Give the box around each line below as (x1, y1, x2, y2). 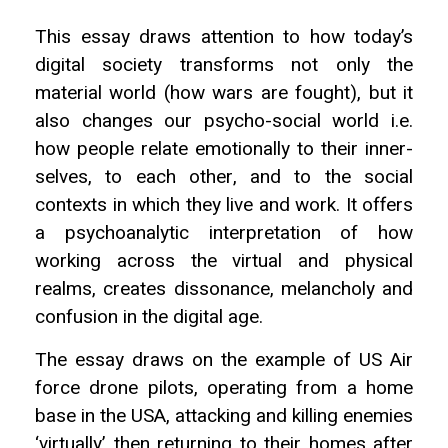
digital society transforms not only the (35, 51, 413, 80)
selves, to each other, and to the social (35, 163, 413, 192)
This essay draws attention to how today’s (35, 23, 413, 52)
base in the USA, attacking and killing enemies (35, 401, 413, 430)
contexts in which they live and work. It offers (35, 191, 413, 220)
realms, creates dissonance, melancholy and (35, 275, 413, 304)
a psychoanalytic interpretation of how (35, 219, 413, 248)
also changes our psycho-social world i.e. (35, 107, 413, 136)
